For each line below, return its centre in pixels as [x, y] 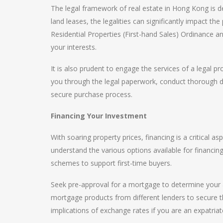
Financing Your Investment [99, 115]
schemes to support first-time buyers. [111, 163]
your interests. [74, 47]
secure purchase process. [92, 94]
